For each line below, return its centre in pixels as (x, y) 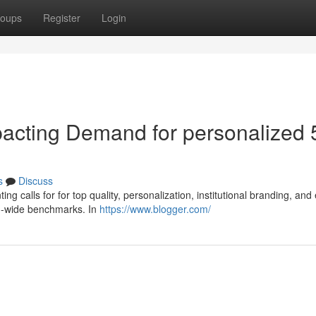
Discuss (36, 181)
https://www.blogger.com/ (155, 209)
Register (62, 18)
